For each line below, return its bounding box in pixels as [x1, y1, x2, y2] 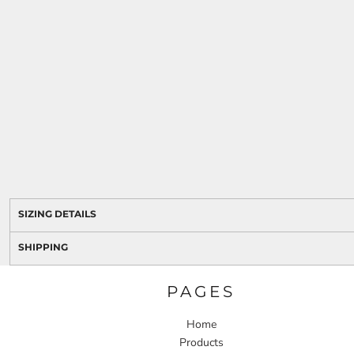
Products [179, 335, 224, 351]
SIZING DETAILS [18, 208, 96, 220]
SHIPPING [18, 241, 68, 254]
